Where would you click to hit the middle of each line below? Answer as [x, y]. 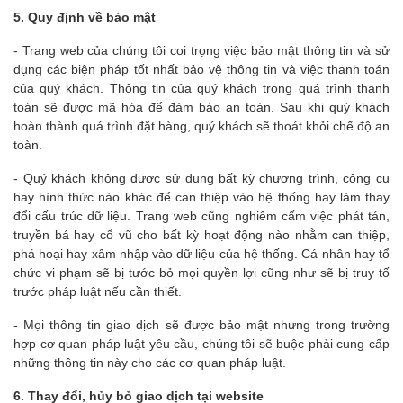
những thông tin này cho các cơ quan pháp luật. [150, 363]
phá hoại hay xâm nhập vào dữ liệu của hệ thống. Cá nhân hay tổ [201, 254]
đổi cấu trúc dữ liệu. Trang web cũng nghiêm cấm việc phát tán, [201, 216]
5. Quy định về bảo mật [85, 17]
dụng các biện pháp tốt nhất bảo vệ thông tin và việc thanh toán [201, 69]
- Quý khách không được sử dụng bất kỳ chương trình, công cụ [201, 178]
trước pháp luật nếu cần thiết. [98, 291]
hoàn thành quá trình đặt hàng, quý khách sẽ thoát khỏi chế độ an [201, 126]
